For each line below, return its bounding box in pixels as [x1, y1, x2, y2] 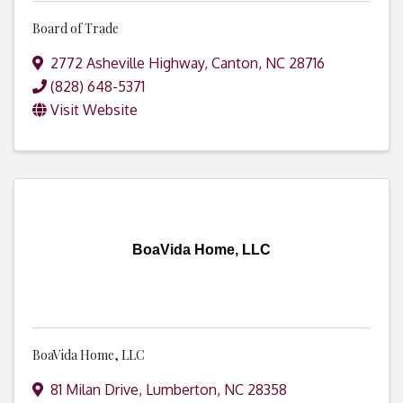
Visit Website [50, 101, 138, 120]
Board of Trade [32, 20, 119, 38]
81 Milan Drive [50, 381, 139, 399]
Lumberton [146, 381, 217, 399]
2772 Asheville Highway [50, 54, 204, 73]
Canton [211, 54, 258, 73]
